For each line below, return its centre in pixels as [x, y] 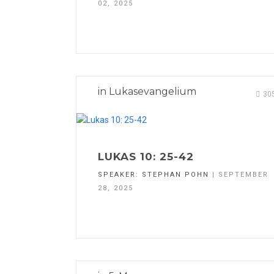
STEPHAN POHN [176, 174]
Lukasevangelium [153, 92]
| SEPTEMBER [239, 174]
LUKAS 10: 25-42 [146, 156]
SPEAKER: [120, 174]
